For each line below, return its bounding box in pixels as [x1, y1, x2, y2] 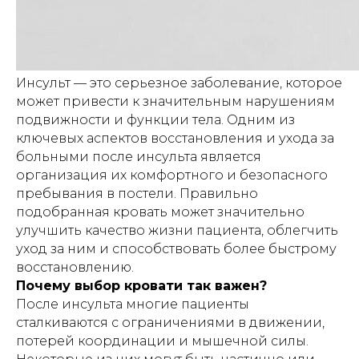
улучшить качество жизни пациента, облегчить [16, 223, 338, 238]
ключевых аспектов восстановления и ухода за [16, 131, 334, 146]
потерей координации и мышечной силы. [16, 333, 309, 349]
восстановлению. [16, 260, 134, 275]
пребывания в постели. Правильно [16, 186, 258, 201]
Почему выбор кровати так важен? [16, 278, 267, 293]
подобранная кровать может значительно [16, 204, 305, 220]
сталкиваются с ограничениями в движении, [16, 315, 325, 330]
